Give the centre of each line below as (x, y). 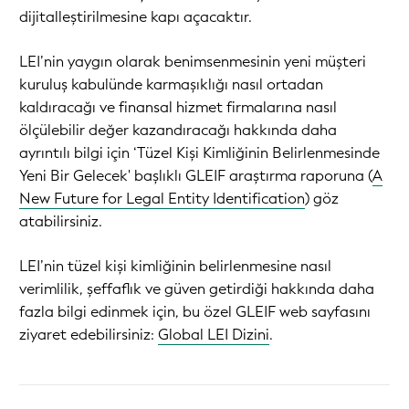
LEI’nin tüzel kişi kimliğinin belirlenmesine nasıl (175, 266)
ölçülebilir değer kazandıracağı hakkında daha (178, 130)
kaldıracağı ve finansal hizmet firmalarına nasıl (178, 107)
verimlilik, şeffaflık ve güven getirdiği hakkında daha (197, 288)
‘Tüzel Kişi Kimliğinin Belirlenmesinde (257, 152)
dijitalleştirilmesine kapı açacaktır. (136, 16)
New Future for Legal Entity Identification (162, 198)
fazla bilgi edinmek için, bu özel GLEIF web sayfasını (195, 311)
